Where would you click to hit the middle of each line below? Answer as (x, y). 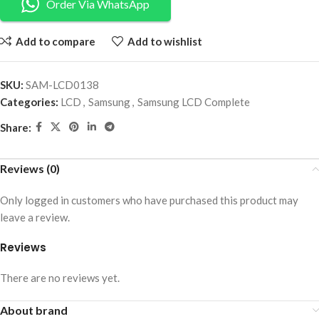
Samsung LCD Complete (194, 102)
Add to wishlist (164, 41)
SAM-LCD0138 (62, 85)
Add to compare (55, 41)
